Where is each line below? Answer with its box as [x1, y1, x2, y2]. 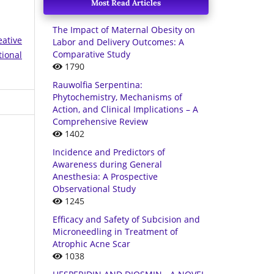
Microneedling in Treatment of [53, 225, 178, 237]
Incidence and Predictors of [53, 146, 165, 158]
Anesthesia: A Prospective [53, 170, 158, 182]
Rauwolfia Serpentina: [53, 78, 143, 91]
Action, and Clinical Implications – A [53, 103, 198, 115]
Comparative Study [53, 48, 130, 60]
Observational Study [53, 182, 136, 194]
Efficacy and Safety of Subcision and [53, 213, 200, 225]
